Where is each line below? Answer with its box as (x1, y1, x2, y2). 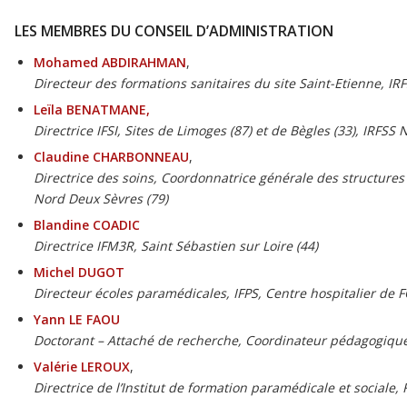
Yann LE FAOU (34, 311, 121, 329)
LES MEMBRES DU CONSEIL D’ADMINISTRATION (15, 21, 334, 42)
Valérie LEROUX (34, 358, 131, 376)
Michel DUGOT (34, 263, 125, 282)
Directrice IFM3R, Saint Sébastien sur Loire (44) (34, 237, 319, 255)
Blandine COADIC (34, 216, 141, 234)
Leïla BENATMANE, (34, 101, 151, 119)
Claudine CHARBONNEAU (34, 148, 190, 166)
